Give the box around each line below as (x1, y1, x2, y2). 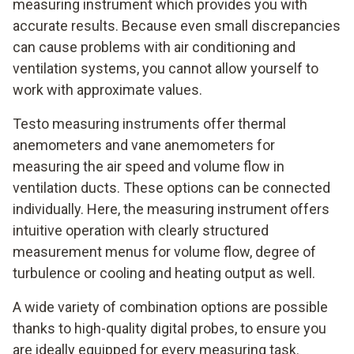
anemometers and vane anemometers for (13, 136, 275, 153)
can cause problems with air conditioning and (13, 38, 296, 55)
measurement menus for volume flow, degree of (13, 243, 316, 260)
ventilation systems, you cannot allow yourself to (13, 59, 318, 77)
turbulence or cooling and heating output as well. (13, 264, 315, 281)
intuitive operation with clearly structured (13, 221, 269, 239)
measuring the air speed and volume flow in (13, 157, 284, 175)
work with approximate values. (13, 81, 202, 98)
